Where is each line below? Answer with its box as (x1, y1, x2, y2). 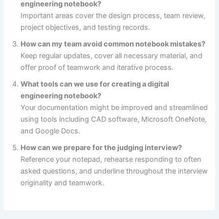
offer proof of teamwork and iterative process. (21, 63, 174, 72)
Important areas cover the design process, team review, (21, 11, 206, 21)
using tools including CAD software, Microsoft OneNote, (21, 115, 207, 124)
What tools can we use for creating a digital (21, 80, 170, 89)
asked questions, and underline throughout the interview (21, 167, 208, 176)
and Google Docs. (21, 127, 81, 136)
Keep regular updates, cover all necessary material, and (21, 51, 203, 61)
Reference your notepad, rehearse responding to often (21, 155, 202, 164)
